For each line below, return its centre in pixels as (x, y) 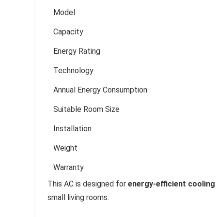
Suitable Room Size (86, 109)
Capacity (68, 31)
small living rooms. (78, 197)
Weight (65, 148)
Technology (73, 70)
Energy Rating (77, 51)
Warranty (69, 167)
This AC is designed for (88, 184)
